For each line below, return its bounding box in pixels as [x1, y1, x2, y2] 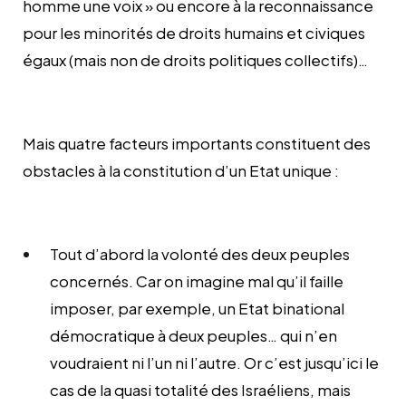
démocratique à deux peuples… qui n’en [50, 324, 337, 345]
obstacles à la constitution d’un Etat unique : [23, 159, 339, 180]
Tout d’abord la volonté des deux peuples [50, 243, 350, 264]
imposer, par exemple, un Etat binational [50, 297, 344, 318]
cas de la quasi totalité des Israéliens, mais [50, 379, 351, 400]
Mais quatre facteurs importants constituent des [23, 132, 371, 153]
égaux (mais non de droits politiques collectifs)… [23, 49, 368, 70]
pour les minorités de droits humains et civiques [23, 22, 365, 43]
